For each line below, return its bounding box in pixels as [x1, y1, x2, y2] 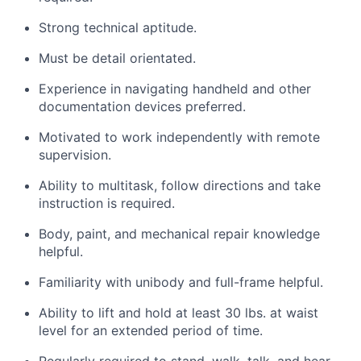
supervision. [39, 147, 111, 163]
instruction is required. [39, 195, 175, 211]
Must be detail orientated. [39, 50, 196, 66]
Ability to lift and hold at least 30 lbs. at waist [39, 305, 318, 321]
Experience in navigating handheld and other [39, 81, 311, 97]
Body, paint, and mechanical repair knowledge [39, 226, 320, 242]
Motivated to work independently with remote [39, 129, 320, 145]
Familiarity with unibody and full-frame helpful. [39, 274, 323, 290]
